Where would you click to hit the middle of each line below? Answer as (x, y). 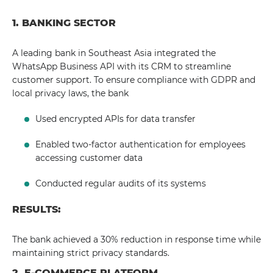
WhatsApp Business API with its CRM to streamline (122, 66)
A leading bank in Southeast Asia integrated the (114, 53)
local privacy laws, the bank (70, 93)
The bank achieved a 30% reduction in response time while (136, 239)
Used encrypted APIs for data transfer (116, 119)
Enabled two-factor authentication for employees (141, 144)
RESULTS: (37, 209)
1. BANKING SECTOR (64, 23)
